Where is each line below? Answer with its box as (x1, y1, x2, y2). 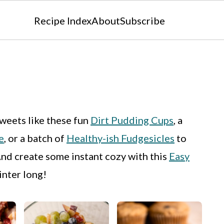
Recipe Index (34, 14, 91, 26)
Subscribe (120, 14, 165, 26)
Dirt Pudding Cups (90, 114, 173, 126)
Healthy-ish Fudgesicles (66, 132, 174, 144)
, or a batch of (4, 132, 66, 144)
